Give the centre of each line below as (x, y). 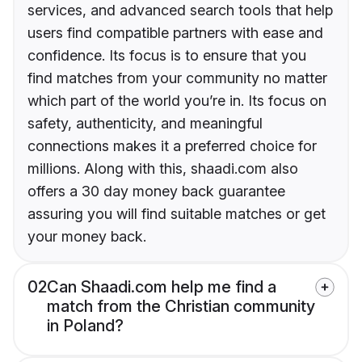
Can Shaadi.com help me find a (162, 287)
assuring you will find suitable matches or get (177, 214)
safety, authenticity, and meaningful (145, 124)
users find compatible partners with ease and (175, 33)
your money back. (87, 237)
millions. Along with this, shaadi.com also (163, 169)
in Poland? (85, 326)
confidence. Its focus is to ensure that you (167, 56)
